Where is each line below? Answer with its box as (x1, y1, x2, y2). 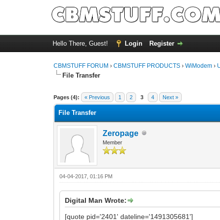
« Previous (84, 94, 110, 100)
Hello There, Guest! (52, 40, 110, 47)
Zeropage (103, 129, 139, 137)
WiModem (185, 62, 213, 69)
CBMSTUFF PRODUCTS (113, 62, 181, 69)
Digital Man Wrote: (65, 196, 127, 204)
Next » (163, 94, 179, 100)
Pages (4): (54, 94, 80, 100)
